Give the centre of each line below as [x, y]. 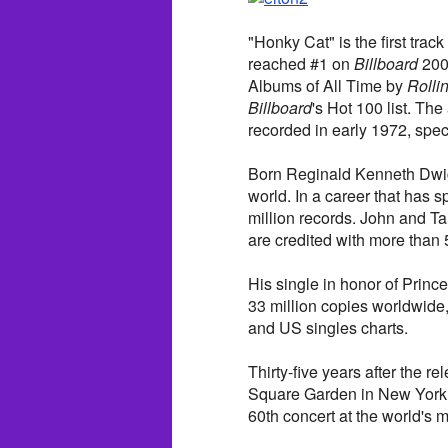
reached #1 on [301, 64]
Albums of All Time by [327, 86]
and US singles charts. [328, 328]
